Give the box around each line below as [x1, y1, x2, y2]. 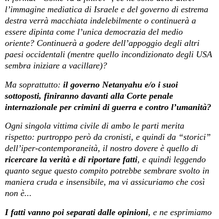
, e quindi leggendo [137, 154, 206, 165]
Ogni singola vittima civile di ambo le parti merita [5, 121, 184, 131]
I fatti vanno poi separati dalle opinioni [5, 207, 148, 218]
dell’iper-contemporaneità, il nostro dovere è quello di [5, 143, 198, 153]
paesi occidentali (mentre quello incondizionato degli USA [5, 49, 212, 59]
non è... [5, 188, 34, 198]
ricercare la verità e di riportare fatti [5, 154, 137, 165]
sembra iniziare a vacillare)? [5, 60, 109, 70]
